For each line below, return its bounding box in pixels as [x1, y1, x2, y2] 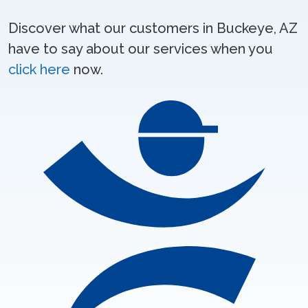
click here [8, 61, 70, 78]
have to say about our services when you [8, 41, 273, 57]
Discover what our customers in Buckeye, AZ [8, 20, 298, 36]
